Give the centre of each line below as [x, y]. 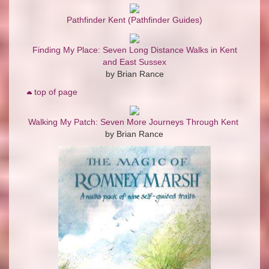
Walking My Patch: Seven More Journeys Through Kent [133, 122]
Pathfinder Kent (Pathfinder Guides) [134, 20]
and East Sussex [134, 62]
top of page [56, 92]
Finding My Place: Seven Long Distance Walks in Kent [134, 50]
